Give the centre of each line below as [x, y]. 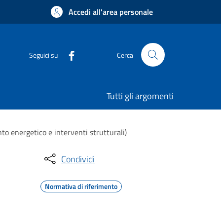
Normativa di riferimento [81, 186]
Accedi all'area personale [111, 12]
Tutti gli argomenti [140, 96]
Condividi [78, 159]
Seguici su [43, 55]
